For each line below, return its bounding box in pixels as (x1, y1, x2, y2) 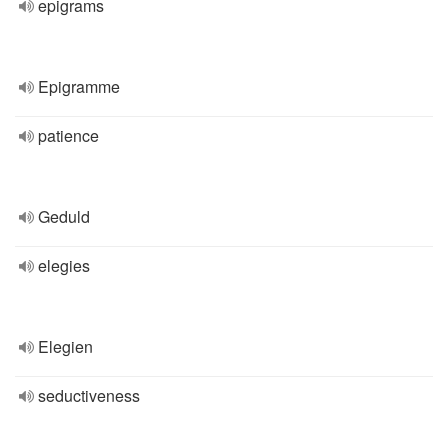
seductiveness (38, 384, 140, 407)
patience (38, 124, 99, 147)
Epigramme (38, 75, 120, 98)
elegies (38, 254, 90, 277)
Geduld (38, 205, 90, 228)
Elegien (38, 335, 93, 358)
